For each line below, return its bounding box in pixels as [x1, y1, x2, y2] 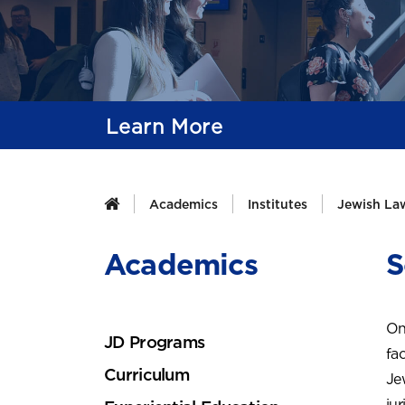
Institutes [248, 197, 307, 212]
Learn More [106, 116, 222, 138]
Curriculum [104, 365, 189, 384]
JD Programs [104, 333, 205, 352]
